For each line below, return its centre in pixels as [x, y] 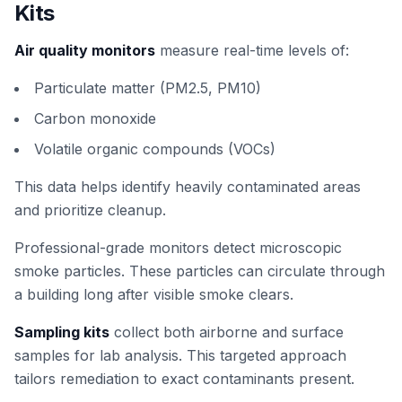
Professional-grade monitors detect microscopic [178, 248]
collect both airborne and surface [227, 332]
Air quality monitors [85, 50]
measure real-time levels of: [252, 50]
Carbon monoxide [95, 118]
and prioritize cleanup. [90, 210]
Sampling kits [62, 332]
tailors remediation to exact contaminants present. [184, 379]
